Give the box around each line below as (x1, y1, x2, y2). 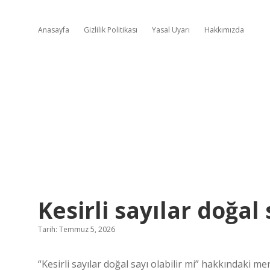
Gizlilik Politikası (84, 25, 137, 35)
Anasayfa (38, 25, 69, 35)
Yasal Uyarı (152, 25, 190, 35)
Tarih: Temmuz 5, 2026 (38, 224, 115, 234)
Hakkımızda (204, 25, 244, 35)
